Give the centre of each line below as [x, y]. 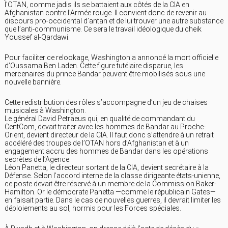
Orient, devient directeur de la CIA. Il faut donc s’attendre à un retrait [109, 135]
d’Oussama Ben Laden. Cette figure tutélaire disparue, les [94, 66]
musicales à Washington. [45, 111]
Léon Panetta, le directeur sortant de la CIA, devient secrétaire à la [107, 168]
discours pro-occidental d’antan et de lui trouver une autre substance [114, 21]
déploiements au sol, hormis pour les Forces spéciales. [93, 208]
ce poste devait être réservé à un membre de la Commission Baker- [110, 184]
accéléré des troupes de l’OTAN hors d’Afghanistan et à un [97, 143]
